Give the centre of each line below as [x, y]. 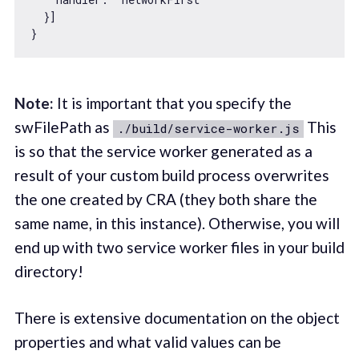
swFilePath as [63, 127]
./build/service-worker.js [208, 128]
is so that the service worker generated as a [163, 151]
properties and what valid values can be [147, 342]
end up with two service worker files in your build [179, 247]
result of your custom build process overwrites [171, 175]
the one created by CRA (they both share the [165, 199]
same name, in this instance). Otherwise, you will [177, 223]
